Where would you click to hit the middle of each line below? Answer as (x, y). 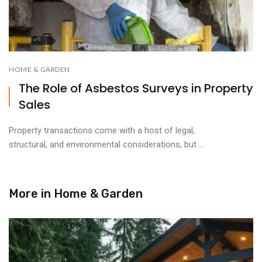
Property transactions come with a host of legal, (102, 131)
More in (31, 194)
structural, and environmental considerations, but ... (106, 145)
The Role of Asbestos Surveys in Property (136, 89)
